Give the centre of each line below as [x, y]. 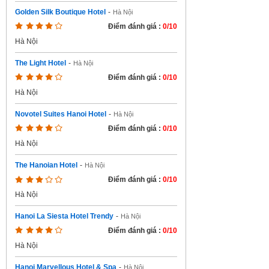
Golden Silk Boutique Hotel [60, 12]
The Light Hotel [41, 63]
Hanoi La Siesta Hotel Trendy [64, 216]
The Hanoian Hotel [46, 165]
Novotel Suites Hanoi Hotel [61, 114]
